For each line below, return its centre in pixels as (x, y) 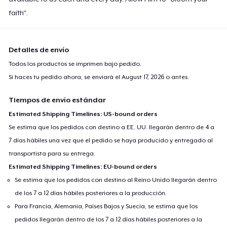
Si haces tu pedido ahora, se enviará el (65, 77)
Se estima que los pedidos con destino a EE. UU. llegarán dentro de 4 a (112, 127)
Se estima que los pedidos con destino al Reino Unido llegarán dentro (116, 180)
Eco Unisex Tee (74, 84)
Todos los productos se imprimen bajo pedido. (75, 64)
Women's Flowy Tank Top (91, 7)
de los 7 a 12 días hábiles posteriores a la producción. (91, 193)
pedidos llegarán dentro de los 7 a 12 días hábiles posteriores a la (109, 219)
